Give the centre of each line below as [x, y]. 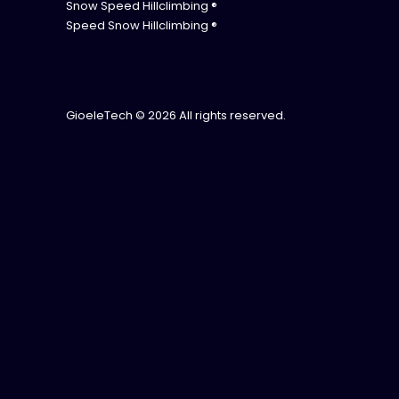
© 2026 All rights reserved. [209, 115]
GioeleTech [99, 115]
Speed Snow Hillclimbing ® [142, 25]
